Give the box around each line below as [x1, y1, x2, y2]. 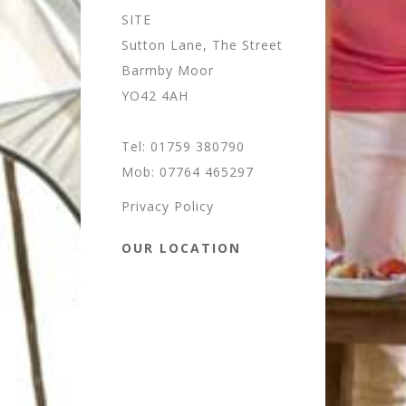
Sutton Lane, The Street [121, 35, 283, 53]
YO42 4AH [121, 86, 188, 104]
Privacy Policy [121, 197, 214, 215]
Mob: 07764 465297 [121, 162, 254, 180]
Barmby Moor [121, 61, 214, 79]
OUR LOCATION [121, 238, 241, 256]
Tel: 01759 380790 [121, 137, 245, 155]
